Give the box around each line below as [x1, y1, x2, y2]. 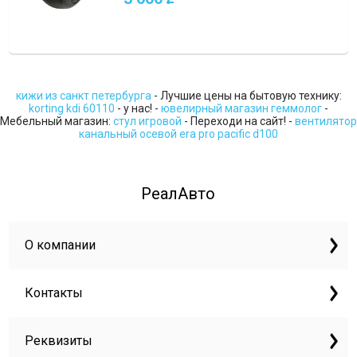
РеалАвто [141, 184, 216, 203]
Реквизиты [25, 333, 93, 348]
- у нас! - [115, 102, 161, 115]
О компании [25, 237, 96, 253]
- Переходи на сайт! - [182, 115, 295, 127]
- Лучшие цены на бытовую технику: [151, 89, 342, 102]
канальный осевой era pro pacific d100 [79, 127, 278, 140]
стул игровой [113, 115, 182, 127]
